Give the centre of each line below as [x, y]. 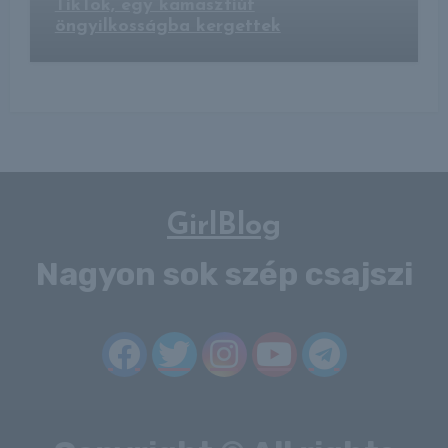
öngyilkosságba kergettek [167, 26]
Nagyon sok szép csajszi [224, 273]
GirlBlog [224, 226]
